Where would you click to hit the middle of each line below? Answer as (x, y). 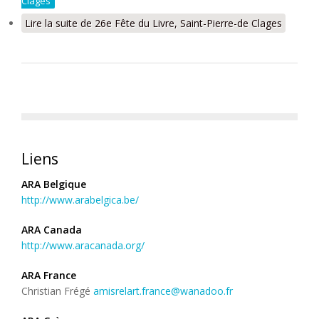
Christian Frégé (57, 291)
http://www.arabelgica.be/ (80, 200)
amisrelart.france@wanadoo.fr (163, 291)
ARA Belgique (54, 184)
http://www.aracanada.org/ (83, 245)
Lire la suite (51, 23)
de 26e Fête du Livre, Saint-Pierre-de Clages (180, 23)
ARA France (49, 275)
